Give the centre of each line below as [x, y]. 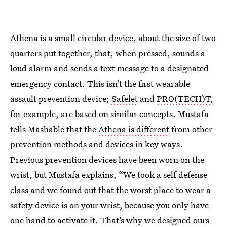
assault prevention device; [61, 98]
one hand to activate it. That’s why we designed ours [110, 220]
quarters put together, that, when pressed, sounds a [108, 53]
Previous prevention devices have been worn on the [107, 159]
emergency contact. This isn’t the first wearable [100, 83]
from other [191, 129]
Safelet [125, 98]
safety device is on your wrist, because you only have [109, 205]
